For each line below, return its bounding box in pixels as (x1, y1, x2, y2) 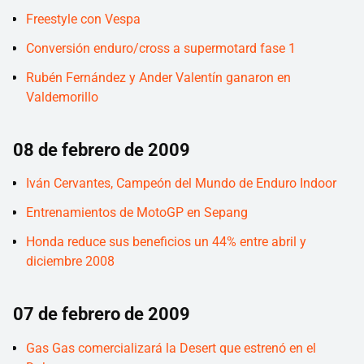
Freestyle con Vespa (26, 11, 141, 27)
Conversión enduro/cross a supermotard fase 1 (26, 40, 296, 56)
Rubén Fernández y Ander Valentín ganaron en (26, 69, 291, 85)
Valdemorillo (26, 89, 98, 105)
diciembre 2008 (26, 253, 115, 270)
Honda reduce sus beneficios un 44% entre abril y (26, 234, 306, 250)
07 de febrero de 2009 (13, 304, 190, 325)
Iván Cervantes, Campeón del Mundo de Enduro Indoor (26, 175, 336, 192)
